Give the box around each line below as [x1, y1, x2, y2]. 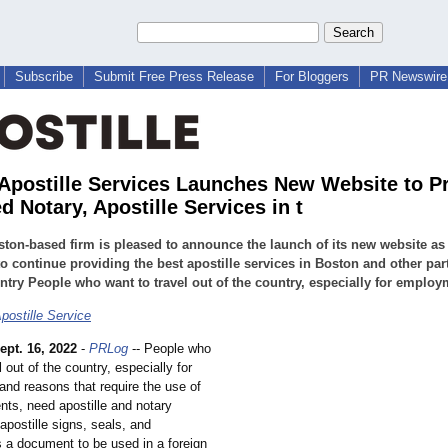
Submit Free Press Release [94, 69, 254, 84]
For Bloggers [275, 69, 349, 84]
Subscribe [15, 69, 73, 84]
